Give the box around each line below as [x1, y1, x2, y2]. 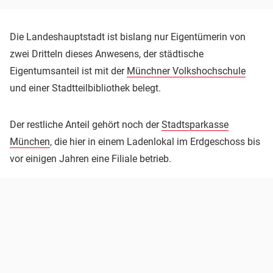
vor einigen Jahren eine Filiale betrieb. [10, 152, 171, 165]
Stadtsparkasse [161, 118, 229, 130]
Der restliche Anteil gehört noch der [10, 118, 161, 130]
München [10, 135, 50, 147]
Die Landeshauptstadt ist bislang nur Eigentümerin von [10, 30, 246, 43]
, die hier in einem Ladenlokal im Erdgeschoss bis [50, 135, 260, 147]
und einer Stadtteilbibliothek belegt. [10, 82, 161, 94]
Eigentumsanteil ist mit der [10, 65, 127, 77]
